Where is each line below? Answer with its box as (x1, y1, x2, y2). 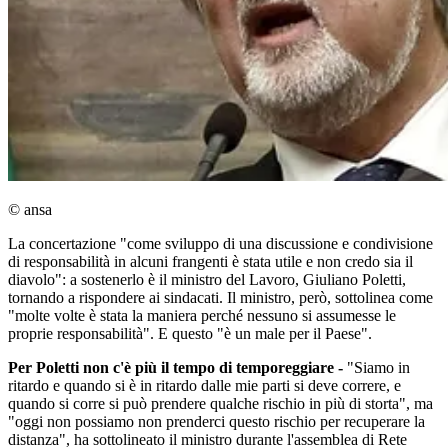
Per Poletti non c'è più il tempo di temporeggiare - (8, 359, 343, 377)
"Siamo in (343, 359, 410, 377)
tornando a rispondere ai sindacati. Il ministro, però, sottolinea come (8, 289, 433, 307)
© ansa (8, 201, 52, 219)
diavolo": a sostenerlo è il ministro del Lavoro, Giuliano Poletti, (8, 271, 406, 289)
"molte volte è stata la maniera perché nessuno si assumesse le (8, 307, 396, 325)
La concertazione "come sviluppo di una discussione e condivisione (8, 235, 433, 253)
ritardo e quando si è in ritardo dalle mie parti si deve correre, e (8, 377, 401, 395)
